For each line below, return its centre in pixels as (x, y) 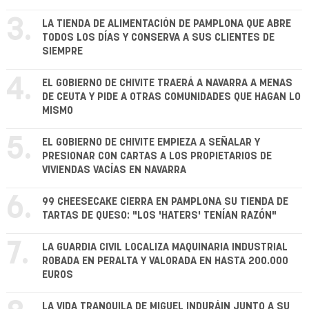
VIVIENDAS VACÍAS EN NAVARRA (114, 170)
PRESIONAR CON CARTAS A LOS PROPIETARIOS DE (157, 156)
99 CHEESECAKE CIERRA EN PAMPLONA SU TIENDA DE (165, 202)
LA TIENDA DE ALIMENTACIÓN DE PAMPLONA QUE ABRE (167, 24)
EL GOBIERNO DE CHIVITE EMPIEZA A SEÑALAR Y (151, 142)
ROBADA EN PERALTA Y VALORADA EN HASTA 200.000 (165, 261)
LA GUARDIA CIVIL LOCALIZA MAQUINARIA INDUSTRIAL (165, 247)
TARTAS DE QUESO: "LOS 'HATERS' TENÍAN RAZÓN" (159, 216)
